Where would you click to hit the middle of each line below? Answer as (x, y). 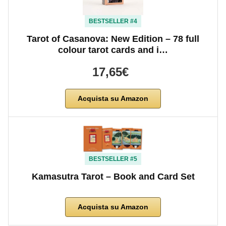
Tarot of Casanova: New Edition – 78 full (113, 39)
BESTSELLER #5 (113, 159)
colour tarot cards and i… (113, 50)
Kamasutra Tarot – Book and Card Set (113, 176)
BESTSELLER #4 (113, 21)
